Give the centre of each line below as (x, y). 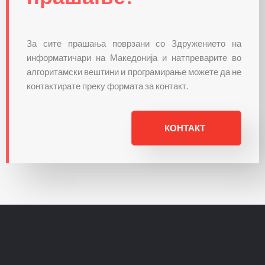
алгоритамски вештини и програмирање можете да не (134, 72)
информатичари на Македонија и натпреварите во (134, 58)
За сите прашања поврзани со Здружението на (134, 43)
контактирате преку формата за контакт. (107, 86)
